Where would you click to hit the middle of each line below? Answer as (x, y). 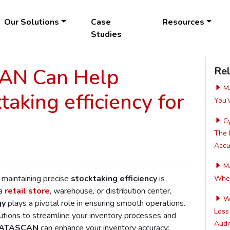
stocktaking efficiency (114, 178)
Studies (107, 35)
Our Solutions (32, 22)
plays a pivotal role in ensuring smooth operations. (95, 203)
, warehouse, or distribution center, (111, 191)
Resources (184, 22)
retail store (27, 191)
